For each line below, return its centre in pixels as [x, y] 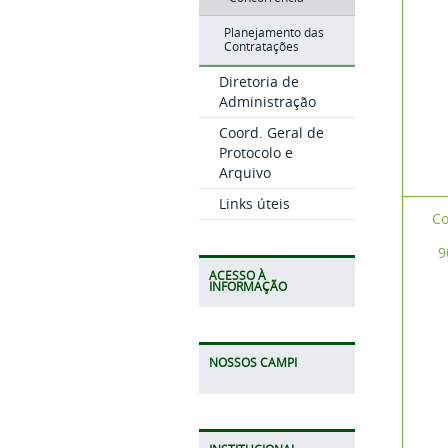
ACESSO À [237, 275]
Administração [267, 101]
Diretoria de [258, 81]
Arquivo [244, 172]
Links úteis [254, 203]
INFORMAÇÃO [247, 286]
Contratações [261, 46]
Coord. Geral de [271, 132]
